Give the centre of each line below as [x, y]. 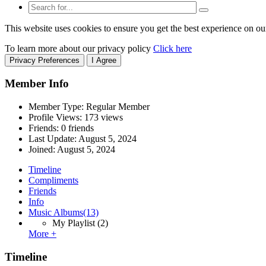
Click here [172, 48]
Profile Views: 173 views [76, 118]
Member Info [37, 84]
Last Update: [53, 139]
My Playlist [74, 223]
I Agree [104, 60]
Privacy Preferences [45, 60]
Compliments [53, 180]
